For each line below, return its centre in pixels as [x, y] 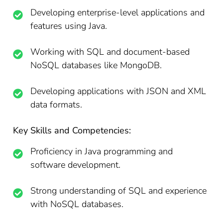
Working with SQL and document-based [110, 52]
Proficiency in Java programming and [102, 151]
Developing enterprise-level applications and [118, 12]
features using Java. [69, 26]
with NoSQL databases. [77, 204]
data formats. [56, 105]
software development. [76, 165]
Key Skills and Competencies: [72, 130]
